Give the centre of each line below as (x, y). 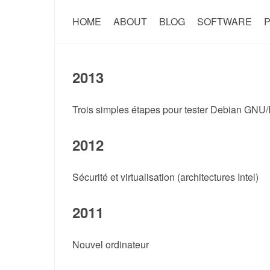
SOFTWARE (224, 21)
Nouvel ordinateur (110, 244)
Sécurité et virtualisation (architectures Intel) (165, 177)
